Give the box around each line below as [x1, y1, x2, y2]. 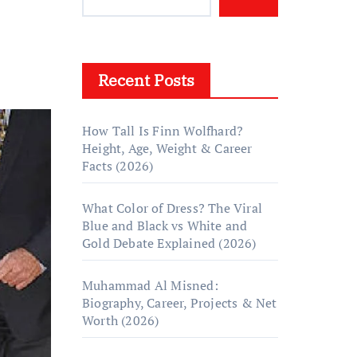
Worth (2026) [82, 312, 159, 329]
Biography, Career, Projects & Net [82, 294, 277, 312]
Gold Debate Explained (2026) [82, 234, 257, 252]
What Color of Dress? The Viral [82, 199, 262, 217]
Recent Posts [98, 69, 194, 91]
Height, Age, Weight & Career [82, 139, 253, 157]
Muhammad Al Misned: [82, 277, 218, 294]
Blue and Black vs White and [82, 217, 248, 234]
